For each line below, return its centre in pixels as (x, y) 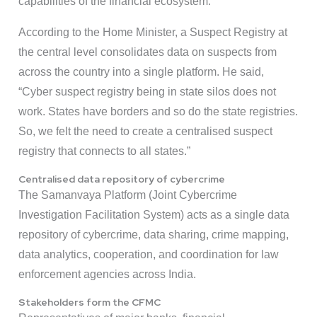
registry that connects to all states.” (104, 151)
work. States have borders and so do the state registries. (158, 112)
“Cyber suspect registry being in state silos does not (147, 92)
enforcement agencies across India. (107, 275)
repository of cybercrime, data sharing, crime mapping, (154, 235)
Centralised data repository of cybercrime (122, 179)
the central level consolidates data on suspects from (148, 52)
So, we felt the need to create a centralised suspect (145, 132)
